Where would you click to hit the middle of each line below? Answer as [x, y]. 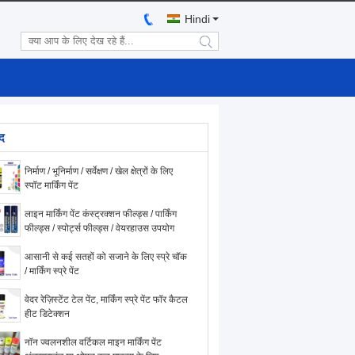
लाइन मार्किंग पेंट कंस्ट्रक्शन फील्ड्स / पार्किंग [101, 214]
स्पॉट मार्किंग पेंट [52, 185]
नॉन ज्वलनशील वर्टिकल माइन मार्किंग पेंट [93, 342]
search [219, 47]
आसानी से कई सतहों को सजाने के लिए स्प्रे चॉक [106, 257]
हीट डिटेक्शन [47, 314]
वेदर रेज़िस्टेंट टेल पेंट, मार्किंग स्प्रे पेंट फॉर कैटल [106, 300]
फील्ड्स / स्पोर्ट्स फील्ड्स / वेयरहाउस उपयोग [99, 228]
